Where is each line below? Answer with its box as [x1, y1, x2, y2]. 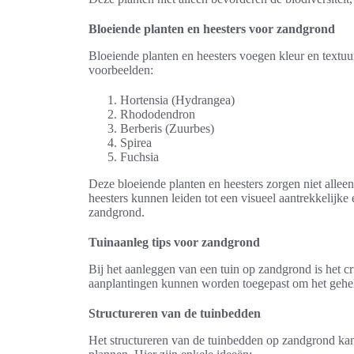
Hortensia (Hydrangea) [120, 93, 235, 107]
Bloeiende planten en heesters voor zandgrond [88, 22, 335, 36]
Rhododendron [120, 107, 195, 121]
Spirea [120, 136, 152, 149]
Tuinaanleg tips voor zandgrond [88, 235, 260, 249]
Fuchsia [120, 150, 159, 164]
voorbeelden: [88, 63, 153, 77]
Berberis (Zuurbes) [120, 122, 214, 135]
